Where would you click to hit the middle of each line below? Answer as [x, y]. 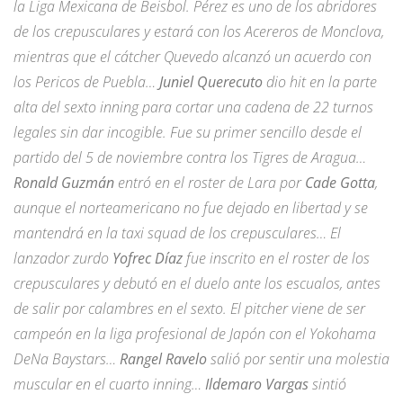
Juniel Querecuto [211, 81]
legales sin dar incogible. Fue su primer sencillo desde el [188, 132]
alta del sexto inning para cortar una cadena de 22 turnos [193, 107]
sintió [329, 384]
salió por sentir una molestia [298, 358]
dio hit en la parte [320, 81]
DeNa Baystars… [67, 358]
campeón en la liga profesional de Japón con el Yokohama [195, 333]
